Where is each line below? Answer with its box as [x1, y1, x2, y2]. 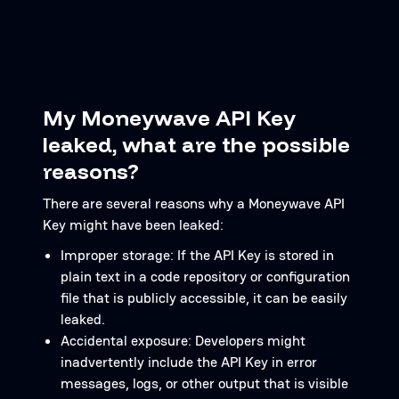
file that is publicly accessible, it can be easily [61, 289, 347, 307]
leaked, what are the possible [43, 131, 350, 158]
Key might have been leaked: [43, 216, 224, 234]
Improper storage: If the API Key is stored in [61, 246, 334, 265]
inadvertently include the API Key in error [61, 353, 317, 371]
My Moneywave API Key [43, 104, 296, 131]
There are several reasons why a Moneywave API [43, 194, 345, 213]
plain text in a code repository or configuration [61, 267, 350, 286]
